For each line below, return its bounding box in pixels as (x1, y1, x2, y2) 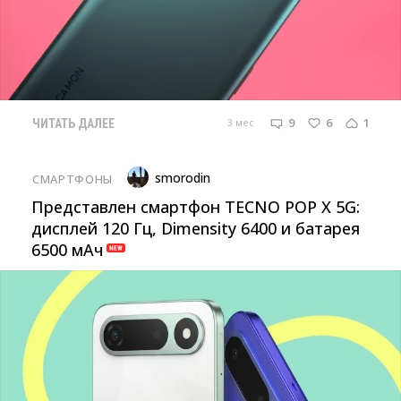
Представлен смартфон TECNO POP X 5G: (31, 196, 360, 218)
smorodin (154, 169, 210, 187)
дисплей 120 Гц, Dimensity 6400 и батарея (31, 218, 360, 240)
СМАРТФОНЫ (32, 170, 113, 187)
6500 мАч (31, 239, 104, 261)
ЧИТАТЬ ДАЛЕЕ (32, 115, 115, 131)
